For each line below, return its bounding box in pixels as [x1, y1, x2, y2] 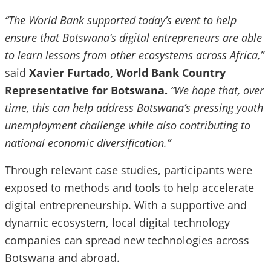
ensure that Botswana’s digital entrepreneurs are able [5, 30, 262, 45]
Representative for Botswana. [5, 83, 168, 97]
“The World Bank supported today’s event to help [5, 13, 237, 27]
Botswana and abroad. [5, 250, 129, 265]
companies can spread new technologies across [5, 233, 249, 247]
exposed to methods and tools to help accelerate [5, 180, 254, 195]
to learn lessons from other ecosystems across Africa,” [5, 48, 264, 62]
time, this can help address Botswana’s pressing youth [5, 100, 263, 115]
